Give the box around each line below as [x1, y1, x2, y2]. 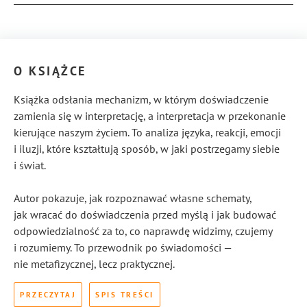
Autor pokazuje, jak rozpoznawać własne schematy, [14, 191, 251, 206]
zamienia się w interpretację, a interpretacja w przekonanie [14, 109, 286, 123]
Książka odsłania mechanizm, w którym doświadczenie [14, 93, 269, 107]
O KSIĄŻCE [14, 63, 86, 79]
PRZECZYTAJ [20, 290, 76, 300]
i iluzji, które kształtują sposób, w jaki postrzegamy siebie [14, 142, 280, 156]
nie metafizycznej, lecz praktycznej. [14, 257, 175, 271]
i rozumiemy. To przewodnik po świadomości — [14, 241, 232, 255]
